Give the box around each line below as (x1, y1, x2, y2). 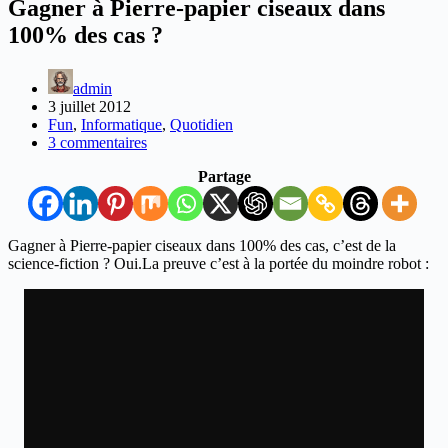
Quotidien (170, 115, 233, 133)
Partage (197, 167, 251, 185)
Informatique (81, 115, 162, 133)
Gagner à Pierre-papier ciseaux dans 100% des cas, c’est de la (8, 236, 396, 254)
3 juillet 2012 (48, 97, 131, 115)
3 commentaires (48, 133, 147, 151)
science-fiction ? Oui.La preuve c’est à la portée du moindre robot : (8, 254, 429, 272)
